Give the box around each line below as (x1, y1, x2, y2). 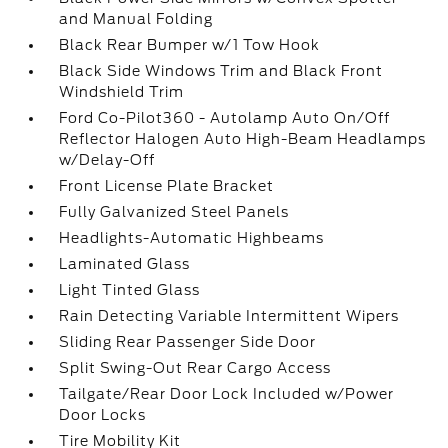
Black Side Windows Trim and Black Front (59, 63, 384, 79)
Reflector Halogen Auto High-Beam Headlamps (59, 131, 427, 147)
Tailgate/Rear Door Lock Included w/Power (59, 386, 395, 402)
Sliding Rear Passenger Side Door (59, 334, 317, 350)
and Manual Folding (59, 11, 214, 27)
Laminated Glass (59, 256, 191, 272)
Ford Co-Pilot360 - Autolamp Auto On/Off (59, 110, 391, 126)
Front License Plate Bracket (59, 178, 275, 194)
